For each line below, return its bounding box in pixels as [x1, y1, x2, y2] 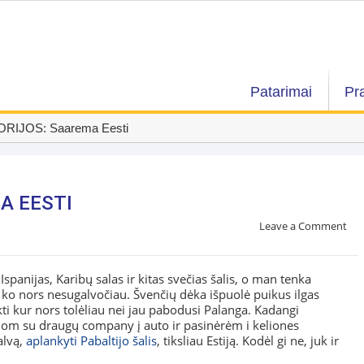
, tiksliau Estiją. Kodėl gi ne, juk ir [157, 332, 339, 349]
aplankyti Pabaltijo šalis [26, 332, 157, 349]
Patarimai [250, 84, 312, 100]
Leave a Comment [258, 219, 347, 233]
